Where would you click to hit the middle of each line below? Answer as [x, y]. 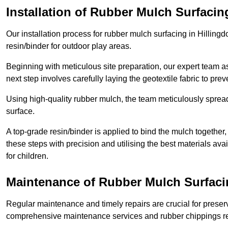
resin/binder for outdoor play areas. [69, 46]
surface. [20, 111]
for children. [27, 156]
